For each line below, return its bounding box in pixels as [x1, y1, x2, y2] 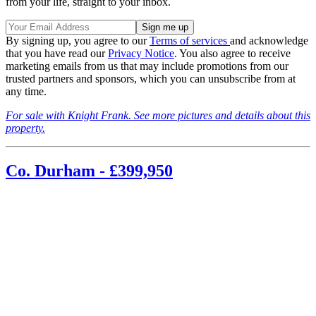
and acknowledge [230, 35, 308, 47]
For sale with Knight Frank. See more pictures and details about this [6, 109, 310, 122]
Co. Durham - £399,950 [6, 162, 173, 181]
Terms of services [150, 35, 230, 47]
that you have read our [6, 47, 108, 60]
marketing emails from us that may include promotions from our [6, 60, 288, 73]
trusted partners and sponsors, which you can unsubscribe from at [6, 73, 296, 85]
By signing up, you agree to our [6, 35, 150, 47]
